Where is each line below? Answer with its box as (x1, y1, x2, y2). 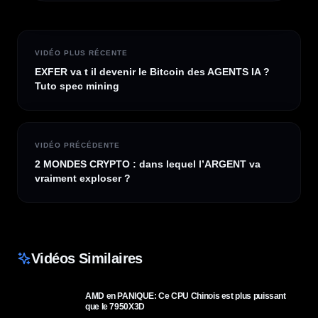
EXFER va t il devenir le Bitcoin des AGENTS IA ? (35, 66, 270, 77)
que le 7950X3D (85, 302, 145, 312)
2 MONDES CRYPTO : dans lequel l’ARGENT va (35, 158, 261, 170)
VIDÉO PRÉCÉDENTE (35, 141, 120, 149)
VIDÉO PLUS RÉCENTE (35, 49, 128, 57)
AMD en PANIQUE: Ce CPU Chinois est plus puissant (85, 291, 286, 301)
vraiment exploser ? (35, 172, 131, 184)
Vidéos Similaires (31, 251, 143, 266)
